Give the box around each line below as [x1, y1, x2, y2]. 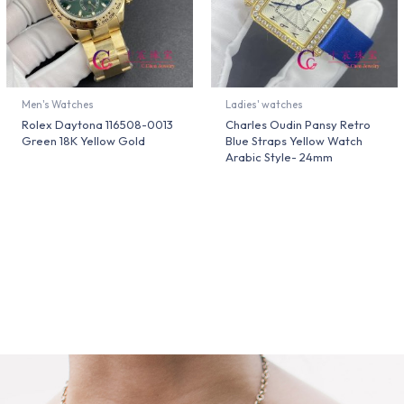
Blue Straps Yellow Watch [225, 133, 363, 148]
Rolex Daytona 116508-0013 [21, 116, 173, 132]
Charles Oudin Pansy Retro [225, 116, 372, 132]
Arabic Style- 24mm [225, 149, 334, 164]
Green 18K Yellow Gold [21, 133, 145, 148]
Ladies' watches [225, 97, 304, 112]
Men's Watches [21, 97, 94, 112]
